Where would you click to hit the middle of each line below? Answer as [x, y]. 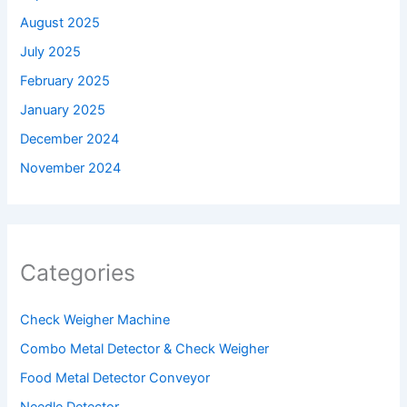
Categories [78, 272]
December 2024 [70, 139]
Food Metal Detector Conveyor [115, 378]
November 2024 [71, 168]
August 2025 [60, 22]
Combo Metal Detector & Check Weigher [145, 349]
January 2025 [63, 109]
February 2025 [65, 80]
